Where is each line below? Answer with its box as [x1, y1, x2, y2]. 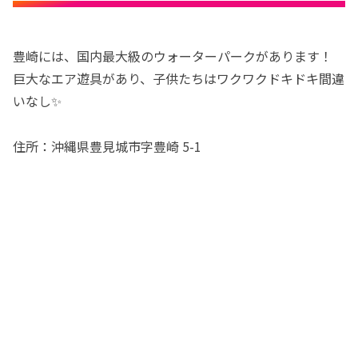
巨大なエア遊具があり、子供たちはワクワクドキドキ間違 [13, 68, 344, 88]
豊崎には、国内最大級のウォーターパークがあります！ [13, 46, 332, 66]
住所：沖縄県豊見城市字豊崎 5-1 [13, 136, 201, 156]
